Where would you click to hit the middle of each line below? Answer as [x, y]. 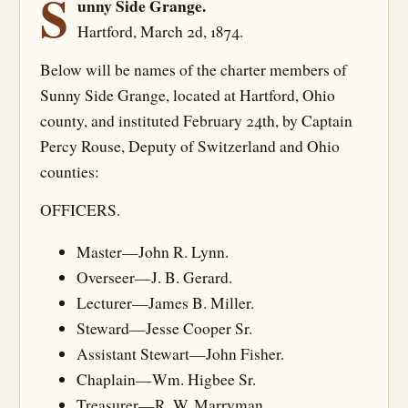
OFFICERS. [80, 210]
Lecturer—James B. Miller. [165, 302]
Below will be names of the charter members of [194, 70]
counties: [70, 172]
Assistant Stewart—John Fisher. [180, 353]
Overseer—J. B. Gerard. [154, 277]
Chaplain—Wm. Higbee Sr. [166, 379]
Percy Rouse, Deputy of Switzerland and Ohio [190, 146]
